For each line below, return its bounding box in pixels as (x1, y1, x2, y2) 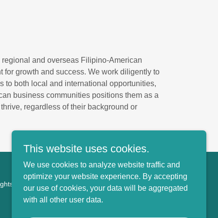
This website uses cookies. (23, 143, 149, 155)
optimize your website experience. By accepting (23, 172, 187, 181)
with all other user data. (23, 196, 103, 204)
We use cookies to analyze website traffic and (23, 161, 180, 169)
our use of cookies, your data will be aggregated (23, 184, 188, 192)
